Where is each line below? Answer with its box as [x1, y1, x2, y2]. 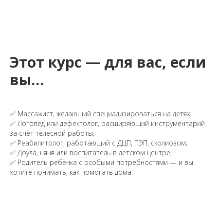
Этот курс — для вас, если [10, 52, 206, 73]
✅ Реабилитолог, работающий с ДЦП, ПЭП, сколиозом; [10, 138, 187, 148]
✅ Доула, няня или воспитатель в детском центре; [10, 148, 172, 158]
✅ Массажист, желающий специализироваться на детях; [10, 109, 192, 119]
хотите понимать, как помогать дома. [10, 167, 133, 177]
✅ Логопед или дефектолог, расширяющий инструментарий [10, 119, 205, 128]
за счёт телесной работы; [10, 128, 94, 138]
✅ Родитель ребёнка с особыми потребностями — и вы [10, 158, 193, 167]
